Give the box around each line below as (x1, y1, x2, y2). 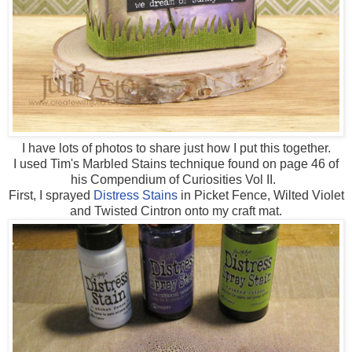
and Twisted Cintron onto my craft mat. (70, 204, 282, 218)
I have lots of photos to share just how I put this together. (21, 141, 331, 156)
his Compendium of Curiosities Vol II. (70, 173, 282, 187)
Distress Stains (93, 189, 178, 203)
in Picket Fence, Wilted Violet (177, 189, 344, 203)
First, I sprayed (8, 189, 93, 203)
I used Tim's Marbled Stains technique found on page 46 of (13, 157, 339, 171)
